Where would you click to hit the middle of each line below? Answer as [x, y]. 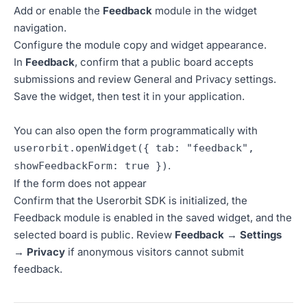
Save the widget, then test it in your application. [129, 96]
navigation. [40, 28]
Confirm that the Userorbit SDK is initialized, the [131, 200]
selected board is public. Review [94, 235]
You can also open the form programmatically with [136, 131]
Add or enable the [58, 11]
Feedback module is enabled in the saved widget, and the [153, 218]
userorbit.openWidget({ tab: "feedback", [134, 148]
